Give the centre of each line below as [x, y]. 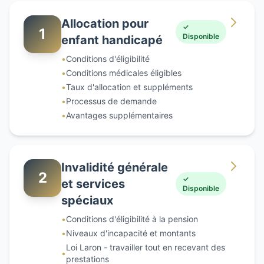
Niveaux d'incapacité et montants [131, 233]
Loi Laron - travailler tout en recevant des [146, 247]
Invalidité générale [115, 167]
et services [93, 184]
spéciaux [87, 200]
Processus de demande [111, 101]
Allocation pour [105, 23]
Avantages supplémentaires [119, 115]
